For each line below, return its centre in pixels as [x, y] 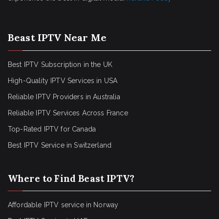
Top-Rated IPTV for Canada [52, 129]
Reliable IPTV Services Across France [68, 113]
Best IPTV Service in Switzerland [60, 145]
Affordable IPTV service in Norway [63, 205]
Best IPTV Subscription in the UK [60, 65]
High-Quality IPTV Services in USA [63, 81]
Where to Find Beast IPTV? [71, 178]
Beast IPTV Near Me [57, 37]
